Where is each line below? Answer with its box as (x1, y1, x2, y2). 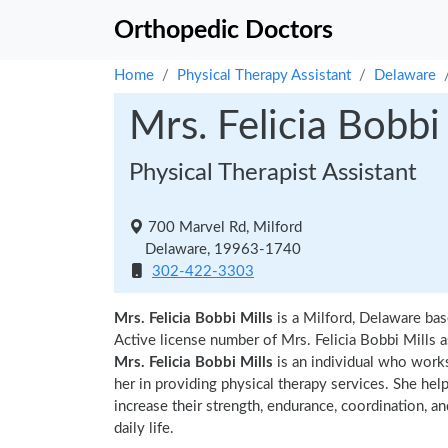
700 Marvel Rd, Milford (144, 220, 302, 235)
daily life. (114, 421, 174, 436)
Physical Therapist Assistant (129, 161, 417, 185)
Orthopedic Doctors (114, 17, 333, 43)
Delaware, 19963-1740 (129, 242, 301, 257)
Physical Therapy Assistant (177, 68, 351, 83)
